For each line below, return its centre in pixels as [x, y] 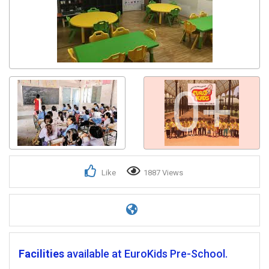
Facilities [41, 254]
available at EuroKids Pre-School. [147, 254]
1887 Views [163, 173]
